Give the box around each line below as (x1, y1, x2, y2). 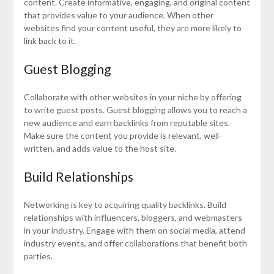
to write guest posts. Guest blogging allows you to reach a (23, 105, 247, 116)
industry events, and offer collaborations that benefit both (23, 238, 247, 249)
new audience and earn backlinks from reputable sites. (23, 117, 230, 128)
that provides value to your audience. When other (23, 10, 213, 21)
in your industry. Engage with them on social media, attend (23, 225, 245, 236)
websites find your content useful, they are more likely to (23, 23, 242, 34)
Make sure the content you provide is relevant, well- (23, 130, 222, 141)
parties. (23, 251, 53, 262)
